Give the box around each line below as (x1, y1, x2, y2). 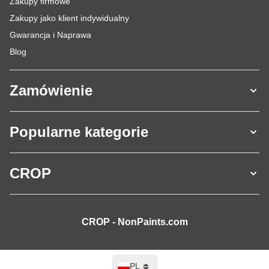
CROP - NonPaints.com (81, 217, 188, 227)
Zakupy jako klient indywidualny (10, 13, 129, 23)
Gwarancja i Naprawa (10, 30, 91, 40)
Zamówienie (10, 82, 92, 98)
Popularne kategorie (10, 124, 148, 140)
